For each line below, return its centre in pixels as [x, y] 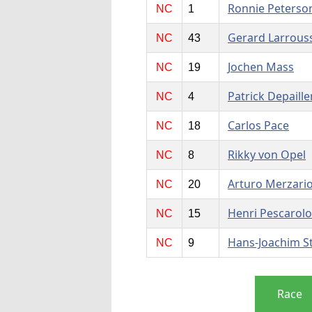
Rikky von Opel [266, 155]
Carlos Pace [258, 126]
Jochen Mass [260, 67]
